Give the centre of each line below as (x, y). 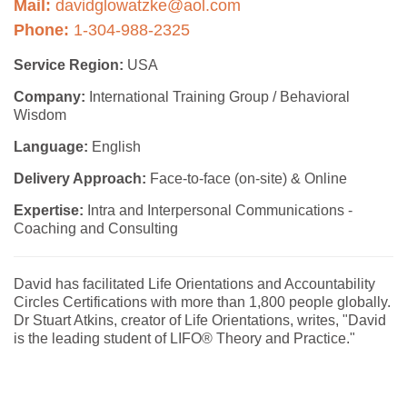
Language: (51, 147)
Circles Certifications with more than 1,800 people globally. (202, 302)
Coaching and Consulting (96, 228)
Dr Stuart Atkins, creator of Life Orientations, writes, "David (200, 320)
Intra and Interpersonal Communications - (218, 210)
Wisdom (40, 115)
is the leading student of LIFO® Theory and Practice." (184, 338)
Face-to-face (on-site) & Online (247, 179)
